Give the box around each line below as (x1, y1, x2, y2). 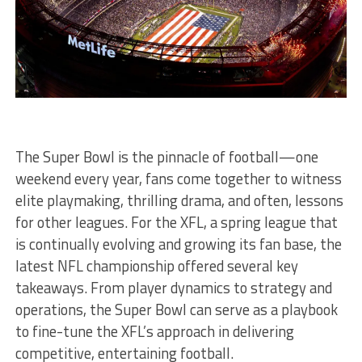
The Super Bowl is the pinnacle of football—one (15, 145, 318, 168)
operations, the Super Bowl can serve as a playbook (15, 297, 338, 321)
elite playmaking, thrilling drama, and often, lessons (15, 188, 343, 212)
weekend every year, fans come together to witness (15, 166, 342, 190)
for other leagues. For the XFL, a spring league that (15, 210, 338, 234)
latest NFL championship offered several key (15, 254, 298, 277)
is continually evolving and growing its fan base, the (15, 232, 342, 255)
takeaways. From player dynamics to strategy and (15, 276, 332, 299)
